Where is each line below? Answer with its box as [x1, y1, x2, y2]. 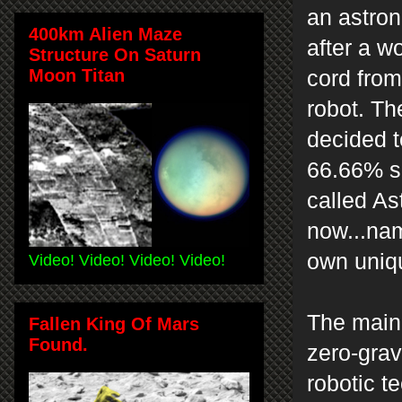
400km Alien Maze [29, 23, 182, 44]
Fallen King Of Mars [29, 313, 199, 334]
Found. [29, 334, 88, 354]
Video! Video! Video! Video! [29, 250, 225, 269]
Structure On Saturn [29, 44, 201, 65]
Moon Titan [29, 65, 125, 85]
